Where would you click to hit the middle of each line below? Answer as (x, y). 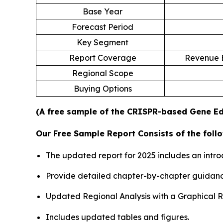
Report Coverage (103, 57)
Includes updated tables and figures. (117, 217)
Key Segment (103, 42)
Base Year (103, 11)
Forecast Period (103, 27)
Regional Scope (103, 73)
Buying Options (103, 88)
